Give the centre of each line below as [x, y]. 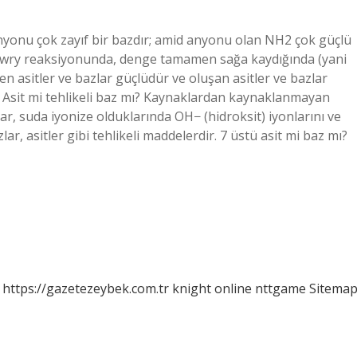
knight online [212, 288]
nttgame [280, 288]
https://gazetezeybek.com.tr [86, 288]
